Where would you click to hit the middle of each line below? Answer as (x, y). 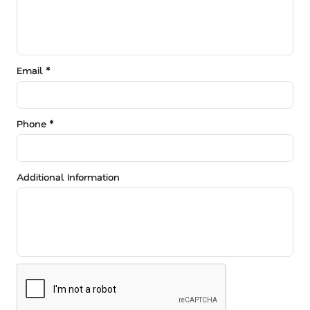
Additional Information (68, 176)
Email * (34, 70)
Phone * (35, 123)
